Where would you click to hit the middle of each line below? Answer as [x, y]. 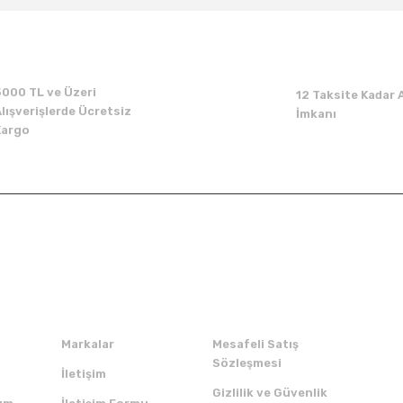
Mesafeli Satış [255, 344]
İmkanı [316, 114]
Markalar [88, 344]
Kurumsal [97, 287]
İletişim [84, 374]
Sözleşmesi [247, 363]
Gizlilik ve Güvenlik [270, 393]
